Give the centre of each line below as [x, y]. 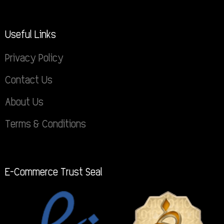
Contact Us [29, 79]
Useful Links [30, 34]
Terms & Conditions [45, 123]
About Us [24, 101]
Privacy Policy [34, 57]
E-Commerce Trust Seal [54, 171]
